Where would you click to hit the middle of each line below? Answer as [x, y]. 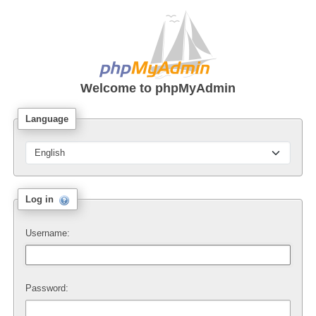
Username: [47, 233]
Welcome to [118, 88]
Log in [41, 200]
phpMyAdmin [195, 88]
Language [47, 119]
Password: [47, 288]
